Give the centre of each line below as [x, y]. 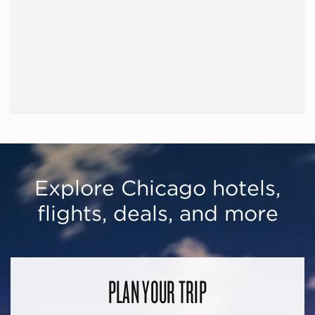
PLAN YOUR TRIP [157, 291]
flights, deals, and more [157, 213]
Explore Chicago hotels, [157, 187]
